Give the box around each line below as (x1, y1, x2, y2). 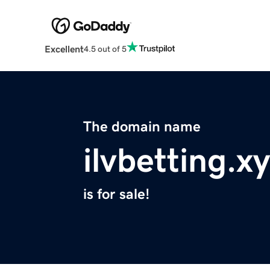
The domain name (83, 119, 201, 134)
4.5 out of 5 (83, 44, 127, 53)
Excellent (44, 44, 84, 54)
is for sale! (83, 187, 149, 202)
